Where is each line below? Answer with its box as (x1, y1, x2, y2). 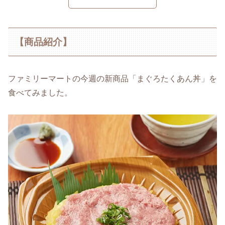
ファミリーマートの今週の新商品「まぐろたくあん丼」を (8, 74, 217, 83)
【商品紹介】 (15, 36, 72, 47)
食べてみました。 (8, 88, 72, 97)
